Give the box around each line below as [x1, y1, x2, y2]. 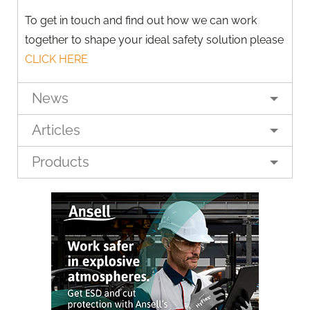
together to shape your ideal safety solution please [24, 33, 284, 46]
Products [32, 154, 89, 171]
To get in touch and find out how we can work [24, 13, 257, 27]
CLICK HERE [24, 52, 88, 66]
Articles [32, 122, 80, 139]
